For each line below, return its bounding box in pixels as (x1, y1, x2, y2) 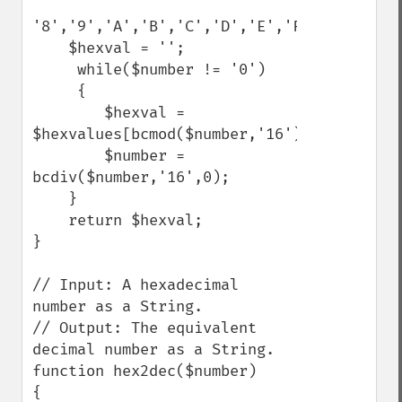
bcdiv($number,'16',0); (32, 168, 230, 187)
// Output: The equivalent (32, 319, 257, 337)
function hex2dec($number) (32, 362, 257, 380)
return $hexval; (32, 211, 68, 230)
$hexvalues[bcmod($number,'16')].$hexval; (32, 125, 391, 144)
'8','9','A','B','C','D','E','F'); (32, 17, 328, 36)
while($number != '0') (32, 60, 77, 79)
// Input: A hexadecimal (32, 275, 239, 294)
